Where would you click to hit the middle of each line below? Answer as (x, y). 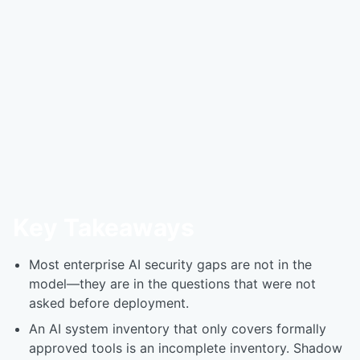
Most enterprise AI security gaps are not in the (170, 264)
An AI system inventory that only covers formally (178, 329)
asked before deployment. (109, 303)
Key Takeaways (104, 227)
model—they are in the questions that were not (172, 284)
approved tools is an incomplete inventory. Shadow (186, 348)
